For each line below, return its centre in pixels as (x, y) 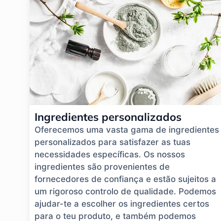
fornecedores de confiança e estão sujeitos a (125, 179)
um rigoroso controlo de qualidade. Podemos (125, 192)
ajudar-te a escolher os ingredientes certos (122, 204)
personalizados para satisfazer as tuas (112, 142)
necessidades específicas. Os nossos (110, 155)
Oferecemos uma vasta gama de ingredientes (127, 130)
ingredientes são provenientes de (102, 167)
